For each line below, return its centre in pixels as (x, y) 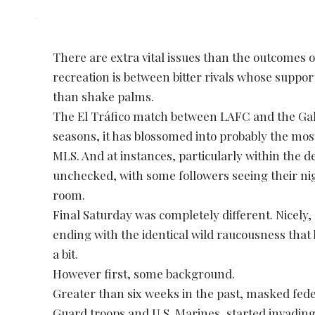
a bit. (66, 253)
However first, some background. (144, 273)
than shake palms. (104, 96)
